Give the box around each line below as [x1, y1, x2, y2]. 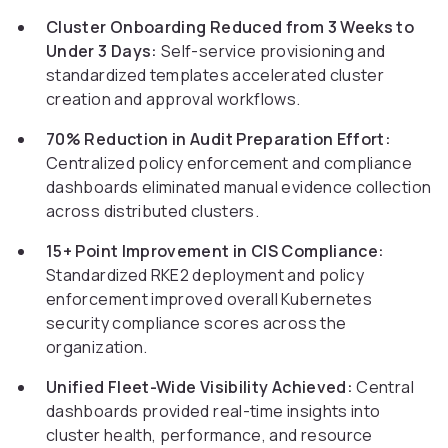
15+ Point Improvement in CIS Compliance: [46, 240, 385, 263]
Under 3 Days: [46, 40, 158, 63]
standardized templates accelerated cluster [46, 64, 385, 87]
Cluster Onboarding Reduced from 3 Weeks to [46, 16, 415, 39]
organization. [46, 336, 148, 359]
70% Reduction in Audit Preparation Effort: [46, 128, 392, 151]
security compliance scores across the [46, 312, 347, 335]
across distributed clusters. [46, 200, 260, 223]
